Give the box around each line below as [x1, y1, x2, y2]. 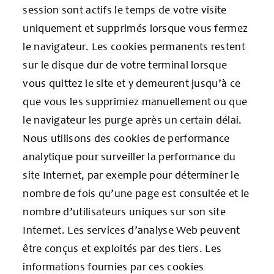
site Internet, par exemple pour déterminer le [23, 168, 239, 182]
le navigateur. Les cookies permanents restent [23, 39, 245, 53]
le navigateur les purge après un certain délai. [23, 113, 242, 127]
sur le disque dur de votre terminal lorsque [23, 57, 228, 72]
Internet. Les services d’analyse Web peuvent [23, 223, 240, 237]
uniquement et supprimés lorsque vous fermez [23, 21, 248, 35]
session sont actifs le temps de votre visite [23, 2, 227, 17]
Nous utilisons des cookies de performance [23, 131, 230, 145]
